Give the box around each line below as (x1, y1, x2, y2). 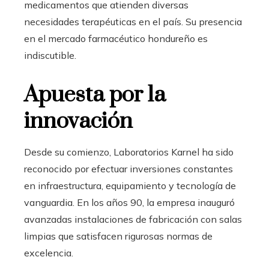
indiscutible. (24, 49, 76, 62)
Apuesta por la (24, 81, 166, 109)
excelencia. (24, 247, 73, 259)
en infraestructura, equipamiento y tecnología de (24, 180, 236, 192)
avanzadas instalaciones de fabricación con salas (24, 213, 242, 226)
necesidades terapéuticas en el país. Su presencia (24, 16, 242, 28)
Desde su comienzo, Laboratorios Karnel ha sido (24, 146, 234, 159)
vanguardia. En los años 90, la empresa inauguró (24, 196, 235, 209)
